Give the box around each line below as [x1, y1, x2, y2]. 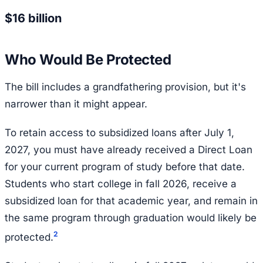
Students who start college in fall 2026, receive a [5, 178, 237, 190]
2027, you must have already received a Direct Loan [5, 144, 252, 156]
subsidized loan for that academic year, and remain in [5, 195, 258, 207]
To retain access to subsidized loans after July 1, [5, 127, 234, 139]
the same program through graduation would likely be [5, 212, 257, 224]
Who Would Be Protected [5, 51, 171, 69]
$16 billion [5, 11, 62, 26]
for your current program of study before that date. [5, 161, 245, 173]
